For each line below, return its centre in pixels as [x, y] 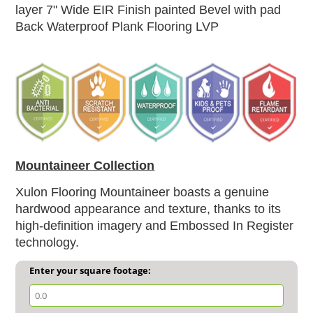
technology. [48, 243]
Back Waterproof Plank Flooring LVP [117, 27]
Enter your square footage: [90, 271]
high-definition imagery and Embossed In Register [155, 226]
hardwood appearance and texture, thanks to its [148, 209]
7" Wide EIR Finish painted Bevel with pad [164, 10]
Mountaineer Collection [85, 166]
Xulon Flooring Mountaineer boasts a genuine [143, 192]
